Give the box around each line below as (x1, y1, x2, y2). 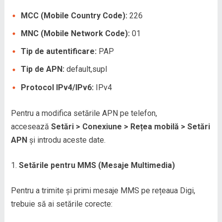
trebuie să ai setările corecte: (10, 199, 112, 209)
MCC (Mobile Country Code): (20, 10, 127, 20)
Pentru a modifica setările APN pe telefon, (10, 108, 157, 118)
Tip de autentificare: (20, 47, 97, 56)
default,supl (64, 64, 107, 74)
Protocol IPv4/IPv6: (20, 82, 94, 92)
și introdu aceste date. (27, 135, 106, 145)
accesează (10, 121, 51, 131)
